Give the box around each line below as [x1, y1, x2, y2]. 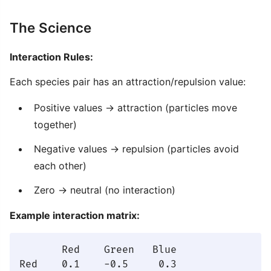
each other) [34, 160, 87, 172]
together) [34, 119, 77, 131]
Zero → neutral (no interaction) [34, 184, 175, 196]
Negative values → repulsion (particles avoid [34, 143, 239, 155]
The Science [10, 19, 91, 36]
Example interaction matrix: [10, 209, 140, 221]
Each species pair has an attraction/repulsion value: [10, 76, 246, 88]
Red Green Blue [19, 244, 177, 256]
